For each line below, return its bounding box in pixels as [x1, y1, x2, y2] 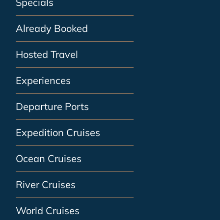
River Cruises [16, 178, 76, 191]
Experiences [16, 74, 71, 86]
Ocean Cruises [16, 152, 82, 165]
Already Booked [16, 22, 88, 34]
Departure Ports [16, 100, 89, 112]
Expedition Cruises [16, 126, 100, 138]
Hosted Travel [16, 48, 78, 60]
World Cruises [16, 204, 80, 217]
